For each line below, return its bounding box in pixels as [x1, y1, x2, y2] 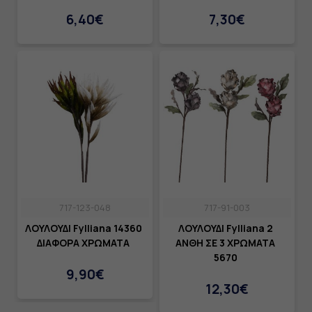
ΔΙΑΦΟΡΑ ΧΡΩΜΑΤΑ [37, 236, 130, 250]
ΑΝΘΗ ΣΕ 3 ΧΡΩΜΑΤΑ [175, 236, 275, 250]
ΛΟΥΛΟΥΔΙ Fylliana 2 [178, 221, 273, 235]
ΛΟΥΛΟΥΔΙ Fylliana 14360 [24, 221, 142, 235]
